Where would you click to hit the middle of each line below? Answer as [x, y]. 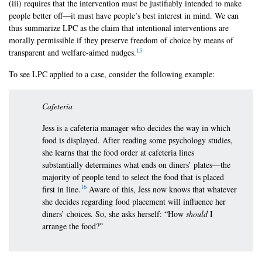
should [198, 213]
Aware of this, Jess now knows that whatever [162, 189]
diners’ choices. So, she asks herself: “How [114, 213]
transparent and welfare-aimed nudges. [73, 53]
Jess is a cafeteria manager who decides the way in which [137, 127]
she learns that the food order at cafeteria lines [118, 152]
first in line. [62, 189]
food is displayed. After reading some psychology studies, [138, 140]
